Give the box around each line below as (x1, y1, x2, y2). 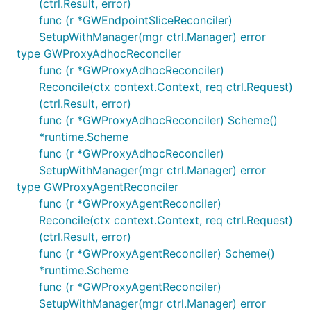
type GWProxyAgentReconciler (17, 180, 178, 194)
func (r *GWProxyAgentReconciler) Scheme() (39, 246, 275, 260)
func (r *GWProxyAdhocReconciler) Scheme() (39, 113, 278, 127)
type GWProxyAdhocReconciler (17, 47, 181, 60)
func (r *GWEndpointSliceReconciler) (39, 13, 233, 27)
